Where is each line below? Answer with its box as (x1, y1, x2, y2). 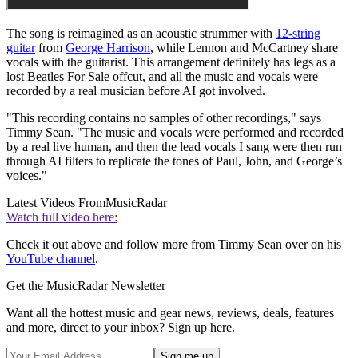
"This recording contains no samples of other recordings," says (6, 111, 321, 125)
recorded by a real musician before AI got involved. (6, 84, 272, 98)
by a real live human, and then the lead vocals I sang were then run (6, 140, 342, 154)
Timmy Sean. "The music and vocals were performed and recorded (6, 125, 344, 140)
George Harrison (66, 41, 150, 55)
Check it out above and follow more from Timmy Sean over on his (6, 237, 341, 252)
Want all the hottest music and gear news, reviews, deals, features (6, 306, 334, 320)
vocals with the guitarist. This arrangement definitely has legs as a (6, 55, 336, 70)
